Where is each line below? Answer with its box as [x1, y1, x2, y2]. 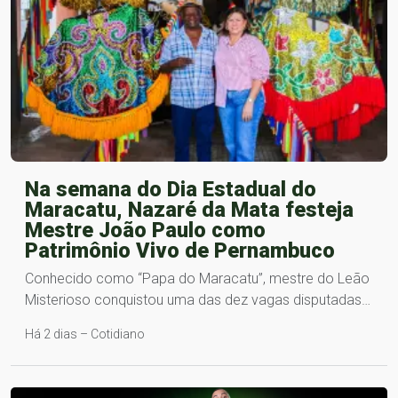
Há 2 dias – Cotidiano [25, 327, 145, 342]
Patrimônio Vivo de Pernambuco [25, 238, 335, 264]
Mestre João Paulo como [25, 218, 266, 243]
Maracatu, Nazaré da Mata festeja [25, 197, 354, 223]
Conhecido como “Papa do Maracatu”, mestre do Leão [25, 270, 370, 288]
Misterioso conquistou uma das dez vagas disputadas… [25, 291, 370, 309]
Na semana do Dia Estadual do [25, 177, 316, 203]
